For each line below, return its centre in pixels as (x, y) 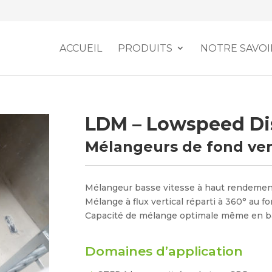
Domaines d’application (164, 251)
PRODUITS (145, 48)
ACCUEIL (80, 48)
